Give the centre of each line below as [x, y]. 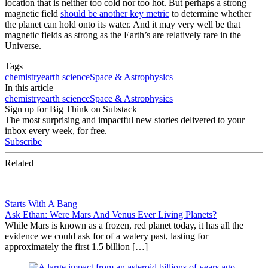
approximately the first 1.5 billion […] [76, 247]
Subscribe [23, 142]
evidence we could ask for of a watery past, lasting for [106, 236]
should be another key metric [115, 14]
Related [19, 163]
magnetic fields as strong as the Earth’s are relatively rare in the [123, 35]
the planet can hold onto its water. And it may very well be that [123, 25]
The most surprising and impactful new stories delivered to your [125, 120]
